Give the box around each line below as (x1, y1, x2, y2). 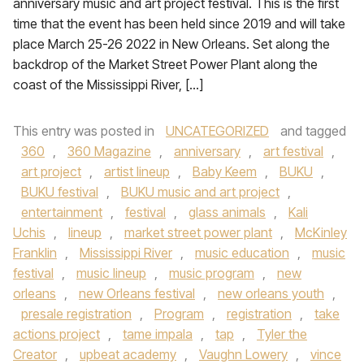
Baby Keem (193, 163, 257, 180)
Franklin (13, 245, 57, 261)
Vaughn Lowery (199, 346, 288, 362)
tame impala (123, 326, 193, 342)
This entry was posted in (13, 123, 158, 139)
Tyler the (257, 326, 307, 342)
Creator (13, 346, 57, 362)
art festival (263, 143, 323, 159)
